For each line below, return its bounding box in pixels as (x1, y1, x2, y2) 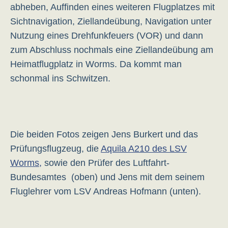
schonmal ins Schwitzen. (10, 73, 110, 83)
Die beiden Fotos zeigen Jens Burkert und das (10, 129, 198, 139)
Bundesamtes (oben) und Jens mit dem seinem (10, 172, 205, 182)
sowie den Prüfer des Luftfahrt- (42, 158, 169, 168)
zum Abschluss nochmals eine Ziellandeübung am (10, 45, 213, 55)
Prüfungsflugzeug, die (10, 144, 101, 154)
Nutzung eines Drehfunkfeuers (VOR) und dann (10, 31, 203, 41)
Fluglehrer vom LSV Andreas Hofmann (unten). (10, 186, 201, 196)
